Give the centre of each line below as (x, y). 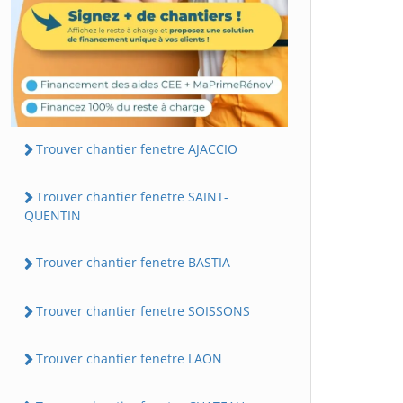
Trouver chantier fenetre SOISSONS (143, 310)
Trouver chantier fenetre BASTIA (133, 263)
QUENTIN (53, 216)
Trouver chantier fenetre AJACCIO (137, 148)
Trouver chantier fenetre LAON (129, 358)
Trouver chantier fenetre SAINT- (132, 197)
